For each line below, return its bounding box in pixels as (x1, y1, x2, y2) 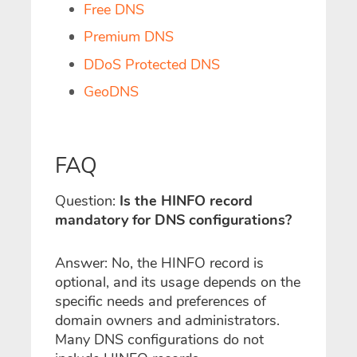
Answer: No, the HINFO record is (55, 253, 264, 273)
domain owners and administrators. (55, 311, 280, 331)
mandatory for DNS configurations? (55, 210, 292, 230)
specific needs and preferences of (55, 292, 266, 312)
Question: (55, 191, 116, 211)
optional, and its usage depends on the (55, 273, 300, 292)
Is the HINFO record (116, 191, 253, 211)
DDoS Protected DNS (84, 54, 220, 74)
